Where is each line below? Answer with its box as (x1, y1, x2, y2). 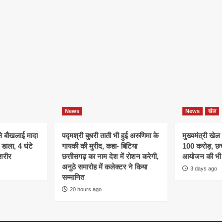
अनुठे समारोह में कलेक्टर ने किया (62, 163, 147, 171)
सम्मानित (62, 173, 84, 182)
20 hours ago (70, 186, 102, 193)
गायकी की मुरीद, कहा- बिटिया (62, 142, 137, 151)
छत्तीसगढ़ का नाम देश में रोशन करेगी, (62, 152, 159, 161)
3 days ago (190, 166, 217, 172)
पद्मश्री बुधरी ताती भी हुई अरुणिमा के (62, 131, 159, 140)
